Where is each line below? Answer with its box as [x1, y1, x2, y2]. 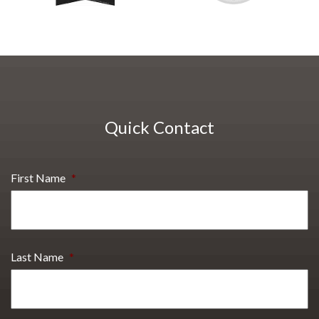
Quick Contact [105, 117, 214, 138]
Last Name [11, 250, 63, 264]
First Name [11, 171, 66, 185]
